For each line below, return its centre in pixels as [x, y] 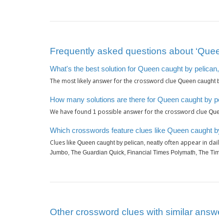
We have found [71, 112]
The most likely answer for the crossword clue [114, 81]
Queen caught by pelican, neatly [120, 143]
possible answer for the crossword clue [153, 112]
